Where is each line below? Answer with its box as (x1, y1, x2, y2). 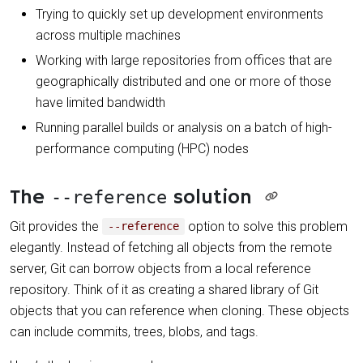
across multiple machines (36, 28, 181, 43)
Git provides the (10, 218, 102, 234)
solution (167, 184, 252, 211)
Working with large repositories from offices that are (36, 52, 332, 68)
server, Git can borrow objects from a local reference (10, 260, 311, 276)
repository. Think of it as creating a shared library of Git (10, 281, 318, 297)
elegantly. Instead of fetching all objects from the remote (10, 239, 332, 255)
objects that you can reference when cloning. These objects (10, 302, 349, 318)
